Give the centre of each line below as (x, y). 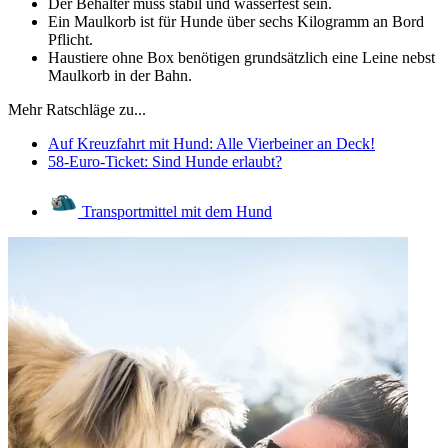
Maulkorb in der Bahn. (120, 75)
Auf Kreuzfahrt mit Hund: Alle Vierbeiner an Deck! (211, 143)
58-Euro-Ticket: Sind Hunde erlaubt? (165, 161)
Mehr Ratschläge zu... (77, 109)
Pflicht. (70, 39)
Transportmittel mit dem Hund (175, 211)
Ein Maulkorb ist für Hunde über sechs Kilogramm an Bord (236, 21)
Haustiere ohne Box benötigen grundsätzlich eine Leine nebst (241, 57)
